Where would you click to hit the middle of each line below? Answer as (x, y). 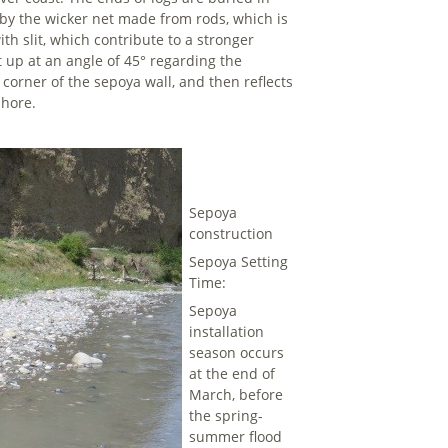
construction (231, 234)
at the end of (232, 374)
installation (227, 332)
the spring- (226, 416)
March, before (236, 395)
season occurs (237, 353)
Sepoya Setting (239, 262)
